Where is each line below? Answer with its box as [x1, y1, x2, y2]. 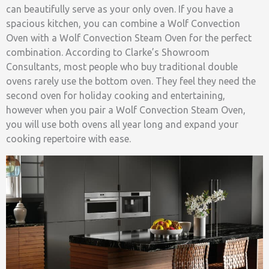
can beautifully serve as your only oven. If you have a [6, 4, 234, 15]
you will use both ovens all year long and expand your [6, 119, 238, 130]
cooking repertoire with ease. [6, 133, 131, 145]
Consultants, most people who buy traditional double [6, 61, 238, 73]
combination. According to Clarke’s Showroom [6, 47, 210, 58]
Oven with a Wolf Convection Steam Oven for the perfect [6, 32, 252, 44]
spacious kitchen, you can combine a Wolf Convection [6, 18, 240, 29]
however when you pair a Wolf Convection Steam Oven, [6, 104, 246, 116]
